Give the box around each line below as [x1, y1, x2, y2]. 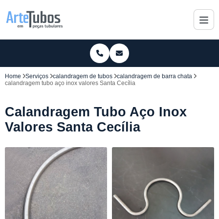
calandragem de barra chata [117, 73, 192, 80]
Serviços [25, 73, 48, 80]
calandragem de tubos [53, 73, 112, 80]
